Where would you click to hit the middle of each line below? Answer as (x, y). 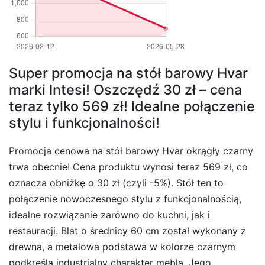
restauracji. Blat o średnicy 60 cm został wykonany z (127, 230)
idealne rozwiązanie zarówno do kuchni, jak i (109, 214)
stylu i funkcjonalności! (84, 123)
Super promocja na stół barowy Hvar (128, 73)
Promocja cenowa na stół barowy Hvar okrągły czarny (131, 151)
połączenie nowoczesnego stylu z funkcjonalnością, (125, 198)
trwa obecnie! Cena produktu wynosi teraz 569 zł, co (128, 167)
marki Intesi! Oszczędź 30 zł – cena (125, 90)
